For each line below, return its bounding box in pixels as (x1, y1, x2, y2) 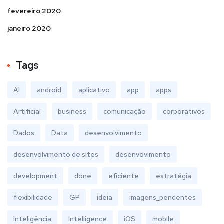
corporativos (163, 107, 205, 116)
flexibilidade (13, 193, 52, 202)
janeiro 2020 (7, 24, 51, 33)
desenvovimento (115, 150, 171, 159)
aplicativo (78, 85, 110, 94)
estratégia (156, 171, 191, 180)
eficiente (108, 171, 139, 180)
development (13, 171, 57, 180)
